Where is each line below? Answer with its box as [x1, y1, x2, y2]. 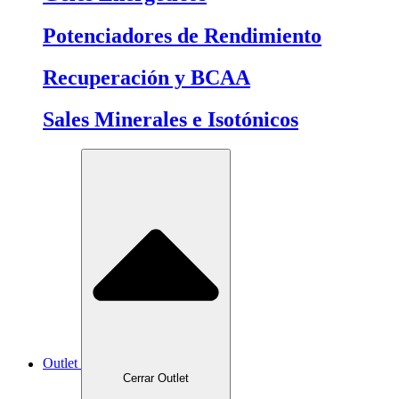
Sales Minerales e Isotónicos [43, 107, 298, 131]
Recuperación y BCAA [43, 65, 250, 89]
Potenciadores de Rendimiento [43, 23, 322, 47]
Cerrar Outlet [123, 370, 189, 385]
